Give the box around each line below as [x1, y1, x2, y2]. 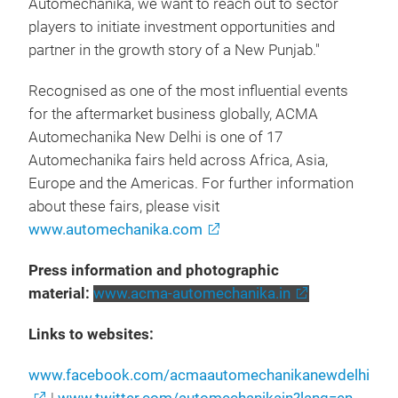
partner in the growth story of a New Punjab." [28, 42, 320, 59]
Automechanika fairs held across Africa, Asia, [28, 152, 328, 169]
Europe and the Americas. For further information [28, 175, 354, 192]
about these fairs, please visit [28, 198, 219, 215]
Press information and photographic [28, 262, 279, 279]
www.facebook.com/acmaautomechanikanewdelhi [28, 367, 370, 384]
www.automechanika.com [28, 221, 203, 238]
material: [28, 285, 93, 302]
